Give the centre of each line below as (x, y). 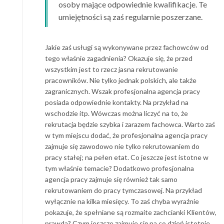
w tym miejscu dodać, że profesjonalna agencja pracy (126, 135)
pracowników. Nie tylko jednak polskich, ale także (121, 80)
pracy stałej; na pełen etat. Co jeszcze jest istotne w (127, 157)
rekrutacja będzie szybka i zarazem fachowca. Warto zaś (130, 124)
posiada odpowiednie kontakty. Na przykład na (117, 102)
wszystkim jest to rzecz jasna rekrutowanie (111, 69)
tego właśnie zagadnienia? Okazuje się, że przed (119, 58)
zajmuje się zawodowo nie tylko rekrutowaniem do (122, 146)
